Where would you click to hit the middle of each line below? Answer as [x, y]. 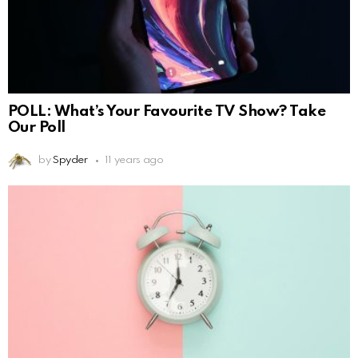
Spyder [70, 161]
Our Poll [37, 128]
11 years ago [134, 161]
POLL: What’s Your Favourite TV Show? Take [167, 112]
